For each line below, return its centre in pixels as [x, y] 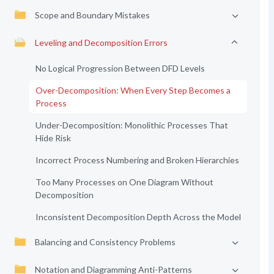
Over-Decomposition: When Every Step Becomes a [133, 90]
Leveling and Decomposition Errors [101, 43]
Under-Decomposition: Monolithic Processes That [131, 125]
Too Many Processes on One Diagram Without [124, 182]
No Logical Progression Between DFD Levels [120, 68]
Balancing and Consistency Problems [105, 242]
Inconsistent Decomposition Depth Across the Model [138, 217]
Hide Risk [53, 138]
